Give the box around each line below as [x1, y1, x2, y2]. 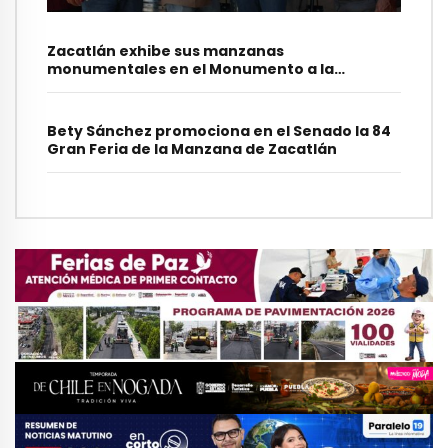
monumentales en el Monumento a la [47, 59, 334, 80]
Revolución [47, 77, 132, 98]
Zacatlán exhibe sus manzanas [47, 41, 284, 62]
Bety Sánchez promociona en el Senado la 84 [47, 121, 391, 142]
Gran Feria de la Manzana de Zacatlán [47, 139, 337, 160]
